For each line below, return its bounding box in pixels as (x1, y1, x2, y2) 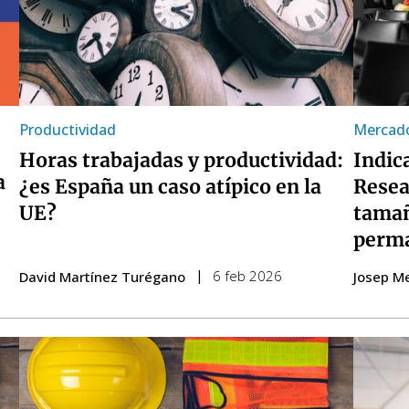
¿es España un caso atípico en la (18, 173, 321, 199)
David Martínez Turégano (18, 267, 185, 286)
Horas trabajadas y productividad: (18, 147, 343, 173)
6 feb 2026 (212, 266, 282, 285)
